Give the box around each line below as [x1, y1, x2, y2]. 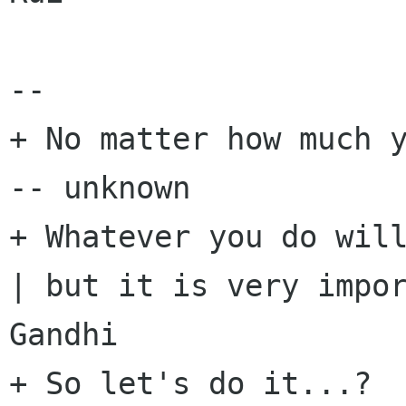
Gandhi [9, 316, 118, 353]
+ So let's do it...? [9, 365, 372, 402]
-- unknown [9, 169, 190, 207]
